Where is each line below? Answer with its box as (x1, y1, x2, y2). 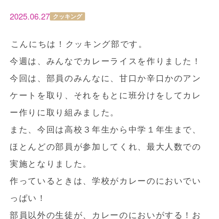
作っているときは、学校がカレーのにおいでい (10, 175, 201, 186)
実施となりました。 (10, 157, 92, 169)
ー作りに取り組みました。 (10, 106, 119, 118)
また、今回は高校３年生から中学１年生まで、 (10, 123, 201, 135)
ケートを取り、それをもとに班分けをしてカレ (10, 89, 201, 101)
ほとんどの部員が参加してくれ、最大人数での (10, 140, 201, 152)
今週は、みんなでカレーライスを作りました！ (10, 55, 201, 66)
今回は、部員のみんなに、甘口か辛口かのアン (10, 72, 201, 84)
